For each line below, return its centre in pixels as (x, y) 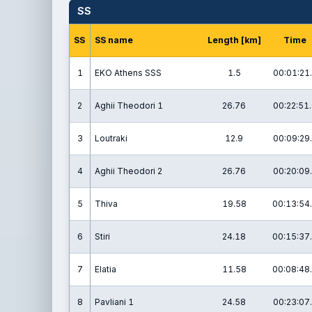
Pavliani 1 (114, 302)
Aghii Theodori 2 (128, 171)
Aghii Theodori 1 (129, 106)
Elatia (106, 269)
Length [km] (234, 40)
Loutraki (111, 138)
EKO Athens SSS (128, 73)
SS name (114, 40)
